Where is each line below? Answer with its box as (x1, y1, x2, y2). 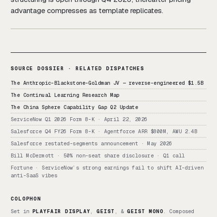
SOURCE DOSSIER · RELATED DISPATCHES (11, 65, 145, 72)
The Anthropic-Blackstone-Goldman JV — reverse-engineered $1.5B (11, 79, 204, 87)
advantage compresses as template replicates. (11, 6, 163, 15)
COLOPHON (11, 195, 42, 202)
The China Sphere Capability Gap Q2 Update (11, 104, 139, 111)
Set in (11, 208, 32, 215)
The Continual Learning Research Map (11, 92, 120, 99)
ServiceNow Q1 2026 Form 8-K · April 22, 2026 (11, 116, 148, 123)
